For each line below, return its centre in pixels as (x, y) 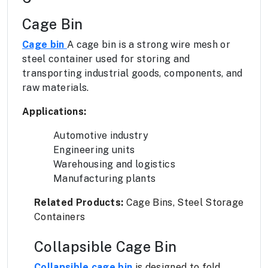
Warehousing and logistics (114, 165)
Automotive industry (101, 136)
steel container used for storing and (106, 59)
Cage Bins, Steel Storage (184, 203)
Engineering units (94, 150)
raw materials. (56, 88)
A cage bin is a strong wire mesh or (149, 45)
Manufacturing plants (105, 179)
